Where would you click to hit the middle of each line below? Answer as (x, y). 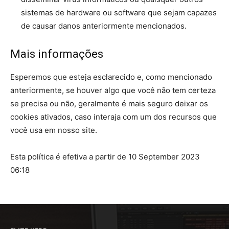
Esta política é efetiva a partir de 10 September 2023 (105, 157)
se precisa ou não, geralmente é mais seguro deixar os (109, 104)
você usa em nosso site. (54, 130)
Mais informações (57, 54)
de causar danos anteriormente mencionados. (104, 26)
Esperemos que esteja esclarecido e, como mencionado (111, 77)
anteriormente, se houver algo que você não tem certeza (113, 90)
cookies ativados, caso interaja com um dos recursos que (113, 117)
